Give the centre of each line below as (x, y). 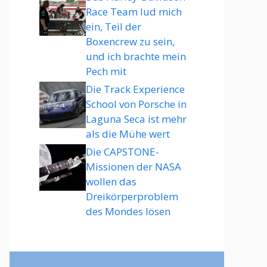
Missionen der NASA (133, 167)
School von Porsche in (136, 104)
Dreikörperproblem (132, 196)
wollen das (111, 181)
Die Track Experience (135, 89)
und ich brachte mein (136, 56)
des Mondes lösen (128, 211)
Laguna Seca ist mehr (136, 119)
